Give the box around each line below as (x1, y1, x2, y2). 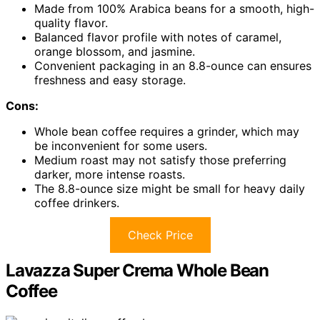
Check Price (127, 228, 193, 242)
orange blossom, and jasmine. (34, 44, 195, 59)
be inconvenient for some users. (34, 139, 207, 153)
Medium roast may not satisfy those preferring (34, 153, 286, 167)
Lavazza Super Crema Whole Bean (6, 260, 269, 281)
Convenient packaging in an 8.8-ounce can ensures (34, 59, 311, 73)
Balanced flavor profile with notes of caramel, (34, 30, 281, 44)
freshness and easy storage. (34, 73, 186, 87)
